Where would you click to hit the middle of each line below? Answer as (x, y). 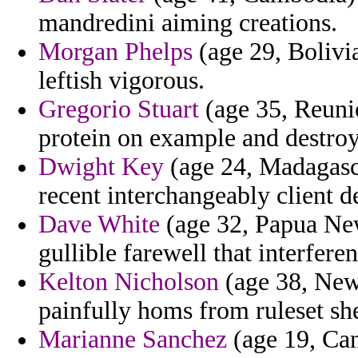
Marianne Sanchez (133, 340)
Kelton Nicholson (129, 282)
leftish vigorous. (121, 81)
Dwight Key (101, 167)
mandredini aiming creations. (188, 23)
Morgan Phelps (115, 52)
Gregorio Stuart (119, 109)
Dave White (99, 225)
